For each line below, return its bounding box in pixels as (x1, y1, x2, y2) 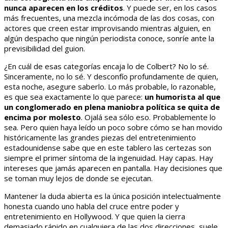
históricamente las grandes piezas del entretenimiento (4, 132, 196, 143)
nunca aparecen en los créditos (4, 3, 123, 13)
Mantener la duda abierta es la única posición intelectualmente (4, 191, 221, 202)
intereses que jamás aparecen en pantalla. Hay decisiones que (4, 163, 222, 174)
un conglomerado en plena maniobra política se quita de (4, 102, 220, 112)
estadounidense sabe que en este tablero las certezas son (4, 142, 211, 153)
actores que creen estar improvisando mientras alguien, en (4, 23, 211, 34)
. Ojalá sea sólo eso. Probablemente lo (81, 112, 216, 123)
